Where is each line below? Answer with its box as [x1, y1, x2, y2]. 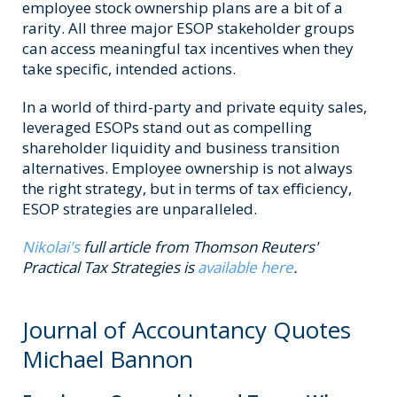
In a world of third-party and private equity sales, [22, 97, 367, 118]
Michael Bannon [22, 343, 193, 376]
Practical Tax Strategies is [22, 257, 198, 278]
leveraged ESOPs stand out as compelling [22, 117, 312, 138]
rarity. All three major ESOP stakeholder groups [22, 18, 354, 39]
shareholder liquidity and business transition [22, 137, 339, 159]
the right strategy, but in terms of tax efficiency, [22, 178, 352, 199]
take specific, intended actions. [22, 58, 236, 80]
